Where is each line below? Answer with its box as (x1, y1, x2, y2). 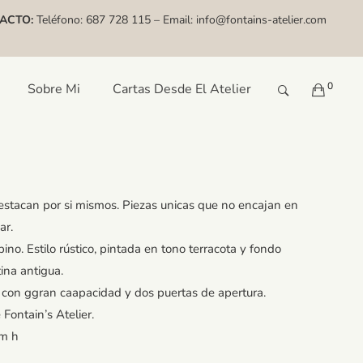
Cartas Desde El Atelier (113, 80, 251, 98)
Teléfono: (33, 12, 86, 28)
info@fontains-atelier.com (196, 12, 327, 28)
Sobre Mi (28, 80, 80, 98)
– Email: (151, 12, 196, 28)
